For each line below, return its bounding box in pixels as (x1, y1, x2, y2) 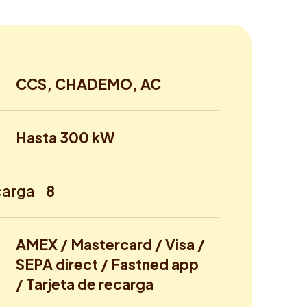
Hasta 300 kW (16, 127, 116, 147)
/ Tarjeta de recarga (16, 274, 154, 293)
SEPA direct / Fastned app (16, 254, 199, 273)
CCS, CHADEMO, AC (16, 74, 162, 93)
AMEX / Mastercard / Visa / (16, 234, 206, 254)
